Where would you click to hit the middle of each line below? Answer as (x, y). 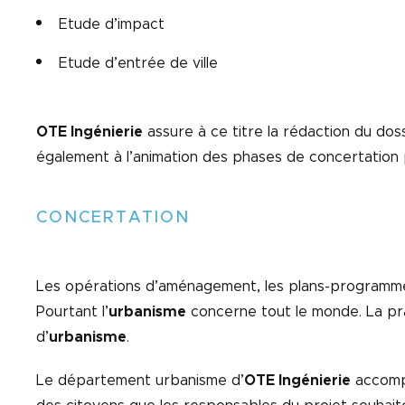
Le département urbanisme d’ (140, 381)
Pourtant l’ (72, 312)
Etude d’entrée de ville (138, 63)
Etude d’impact (112, 24)
